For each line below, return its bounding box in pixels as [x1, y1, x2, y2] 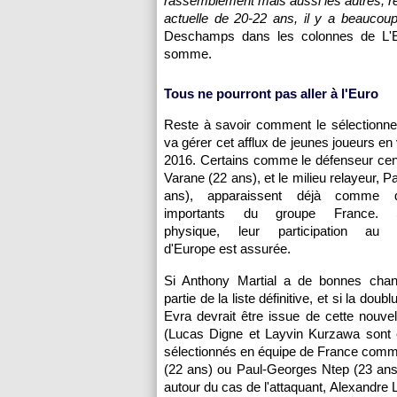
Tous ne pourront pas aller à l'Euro [164, 86, 378, 101]
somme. [164, 46, 212, 61]
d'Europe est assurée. [164, 241, 291, 256]
